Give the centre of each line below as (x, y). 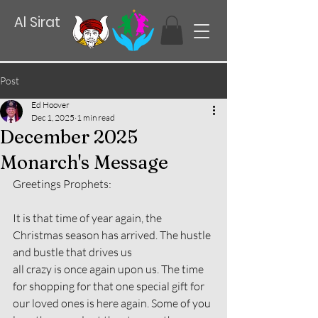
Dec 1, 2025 (53, 117)
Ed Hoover (50, 105)
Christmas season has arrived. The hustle (113, 235)
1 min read (96, 117)
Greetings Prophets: (62, 184)
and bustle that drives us (72, 252)
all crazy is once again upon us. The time (109, 269)
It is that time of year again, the (88, 218)
